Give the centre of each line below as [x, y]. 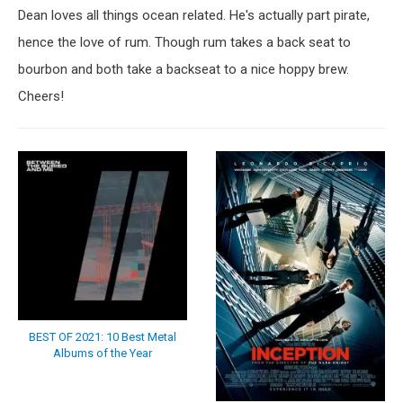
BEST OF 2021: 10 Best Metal [102, 336]
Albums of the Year [102, 353]
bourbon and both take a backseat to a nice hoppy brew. [184, 70]
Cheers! [41, 97]
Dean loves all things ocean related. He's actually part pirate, [194, 16]
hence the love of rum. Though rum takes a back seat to [184, 43]
